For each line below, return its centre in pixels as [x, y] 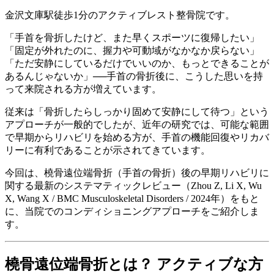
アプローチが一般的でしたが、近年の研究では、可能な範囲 [137, 124]
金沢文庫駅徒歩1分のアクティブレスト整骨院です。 [120, 15]
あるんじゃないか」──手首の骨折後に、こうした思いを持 [134, 76]
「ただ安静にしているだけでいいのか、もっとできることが [137, 63]
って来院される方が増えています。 [83, 89]
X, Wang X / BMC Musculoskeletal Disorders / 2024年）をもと [132, 198]
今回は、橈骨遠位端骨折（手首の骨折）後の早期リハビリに [137, 172]
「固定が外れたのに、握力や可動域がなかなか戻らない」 [132, 50]
